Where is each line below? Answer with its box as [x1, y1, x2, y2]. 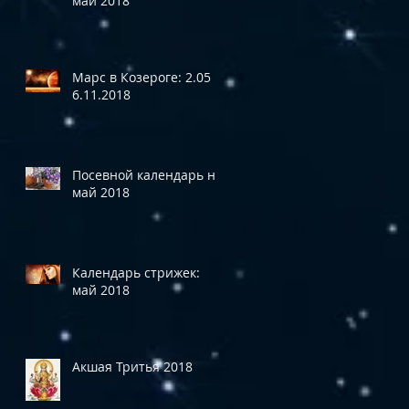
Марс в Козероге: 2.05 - [72, 68, 219, 86]
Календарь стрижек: [72, 263, 200, 281]
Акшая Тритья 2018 [163, 357, 193, 375]
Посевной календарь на [72, 165, 223, 184]
